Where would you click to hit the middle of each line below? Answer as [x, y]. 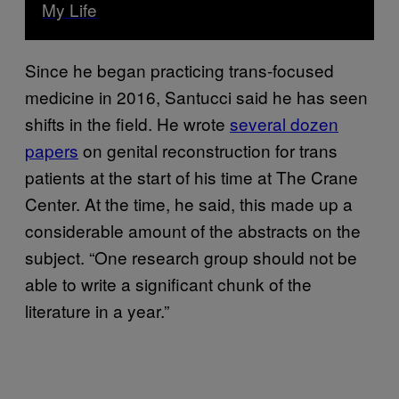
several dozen [284, 123]
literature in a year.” [97, 310]
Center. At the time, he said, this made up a [189, 203]
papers [52, 150]
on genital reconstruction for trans [208, 150]
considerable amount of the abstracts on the [193, 230]
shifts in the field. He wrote [127, 123]
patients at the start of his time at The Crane [191, 176]
